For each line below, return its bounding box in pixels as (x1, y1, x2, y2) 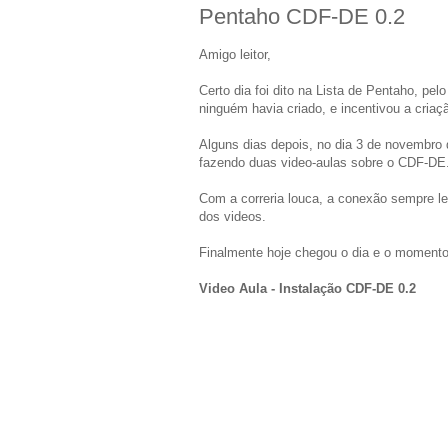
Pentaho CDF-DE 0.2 (199, 3, 405, 29)
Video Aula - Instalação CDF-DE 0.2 (199, 281, 416, 297)
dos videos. (199, 209, 266, 225)
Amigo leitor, (199, 47, 271, 63)
